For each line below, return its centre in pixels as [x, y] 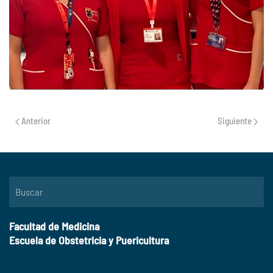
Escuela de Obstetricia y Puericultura [89, 240]
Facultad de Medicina [54, 226]
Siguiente [236, 121]
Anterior [35, 121]
